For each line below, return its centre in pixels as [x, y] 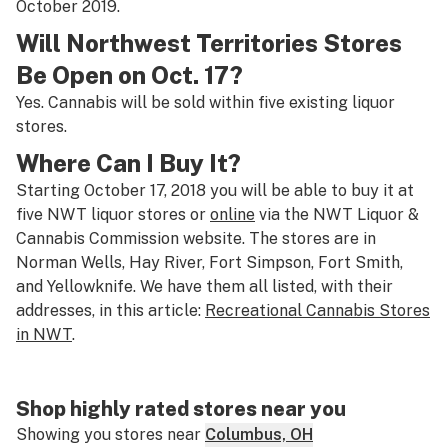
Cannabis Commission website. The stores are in [196, 238]
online [232, 214]
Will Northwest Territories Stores [209, 43]
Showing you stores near [108, 434]
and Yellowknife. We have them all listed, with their [204, 286]
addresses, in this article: [110, 310]
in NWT [44, 334]
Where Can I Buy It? [128, 163]
